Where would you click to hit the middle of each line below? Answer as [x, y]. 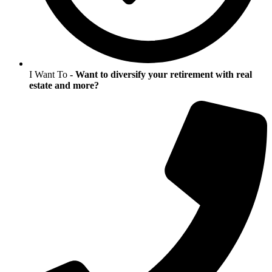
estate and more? [64, 85]
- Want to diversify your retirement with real [161, 74]
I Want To [49, 74]
